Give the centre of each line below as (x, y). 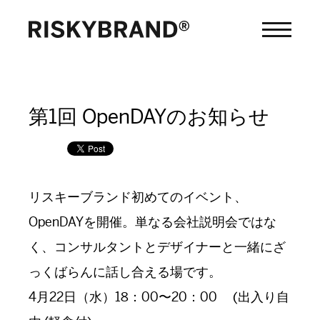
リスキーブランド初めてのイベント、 (138, 197)
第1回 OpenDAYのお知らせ (149, 116)
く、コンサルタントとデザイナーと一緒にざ (157, 247)
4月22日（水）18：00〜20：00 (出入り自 (159, 297)
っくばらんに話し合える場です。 (125, 272)
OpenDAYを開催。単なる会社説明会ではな (152, 222)
